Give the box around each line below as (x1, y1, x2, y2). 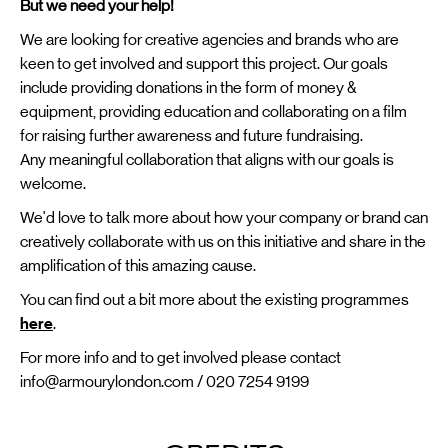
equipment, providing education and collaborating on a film (20, 101, 407, 121)
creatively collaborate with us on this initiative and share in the (20, 231, 426, 251)
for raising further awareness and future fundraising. (20, 125, 363, 145)
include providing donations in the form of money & (20, 77, 356, 97)
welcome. (20, 173, 86, 193)
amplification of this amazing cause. (20, 255, 256, 275)
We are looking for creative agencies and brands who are (20, 29, 399, 49)
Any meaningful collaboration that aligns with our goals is (20, 149, 394, 169)
